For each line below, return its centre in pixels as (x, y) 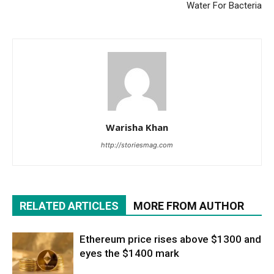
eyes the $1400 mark (129, 253)
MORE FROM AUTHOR (189, 206)
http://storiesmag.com (137, 145)
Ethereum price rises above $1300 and (170, 239)
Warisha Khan (137, 127)
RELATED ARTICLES (69, 206)
